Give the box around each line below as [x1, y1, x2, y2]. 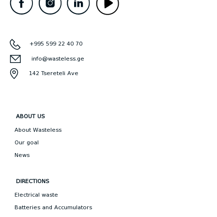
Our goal [15, 139, 39, 146]
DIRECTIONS [16, 178, 49, 185]
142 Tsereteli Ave [18, 70, 78, 77]
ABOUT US [16, 113, 45, 120]
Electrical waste [15, 191, 58, 199]
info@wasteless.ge [31, 55, 84, 62]
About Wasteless [15, 126, 62, 134]
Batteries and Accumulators [15, 204, 92, 211]
